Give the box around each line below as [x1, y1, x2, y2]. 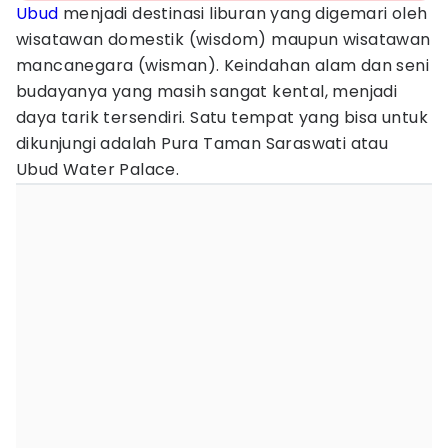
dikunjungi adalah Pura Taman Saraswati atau [16, 132, 389, 155]
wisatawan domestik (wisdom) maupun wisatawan [16, 28, 431, 51]
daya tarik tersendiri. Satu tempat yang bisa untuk [16, 106, 428, 129]
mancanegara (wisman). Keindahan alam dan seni [16, 54, 429, 77]
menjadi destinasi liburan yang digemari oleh [58, 2, 428, 25]
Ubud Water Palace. [16, 158, 180, 181]
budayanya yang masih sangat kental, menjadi [16, 80, 398, 103]
